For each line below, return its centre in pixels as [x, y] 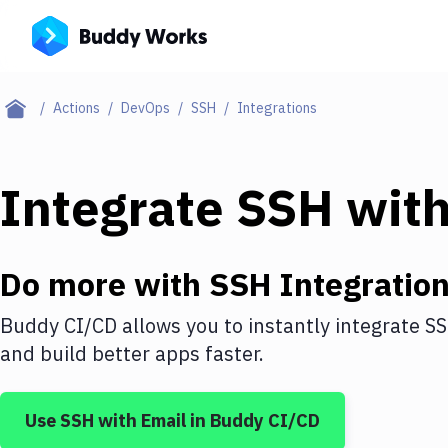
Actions [76, 108]
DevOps [145, 108]
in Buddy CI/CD [253, 420]
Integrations [277, 108]
